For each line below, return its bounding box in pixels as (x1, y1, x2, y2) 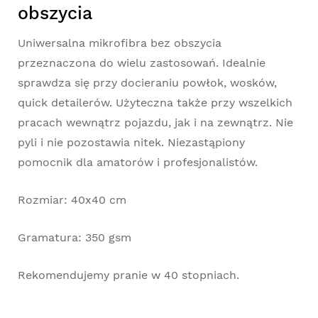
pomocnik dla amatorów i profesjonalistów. (18, 155, 258, 169)
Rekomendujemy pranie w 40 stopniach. (18, 268, 239, 282)
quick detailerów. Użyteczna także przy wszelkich (18, 95, 292, 109)
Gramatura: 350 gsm (18, 230, 131, 244)
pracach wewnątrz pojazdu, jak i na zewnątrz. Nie (18, 115, 293, 129)
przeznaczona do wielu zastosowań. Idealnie (18, 55, 265, 70)
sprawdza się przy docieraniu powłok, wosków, (18, 75, 277, 89)
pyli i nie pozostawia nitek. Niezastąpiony (18, 135, 245, 149)
